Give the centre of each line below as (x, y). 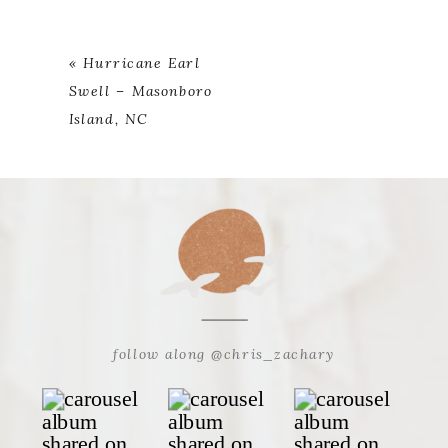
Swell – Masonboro (140, 90)
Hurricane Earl (141, 62)
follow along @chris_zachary (224, 353)
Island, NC (108, 118)
